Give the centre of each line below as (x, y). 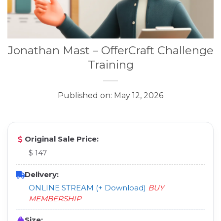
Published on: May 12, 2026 (110, 96)
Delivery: (42, 175)
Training (110, 65)
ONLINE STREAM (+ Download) (87, 188)
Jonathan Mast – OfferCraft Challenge (110, 51)
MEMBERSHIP (55, 199)
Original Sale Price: (62, 139)
